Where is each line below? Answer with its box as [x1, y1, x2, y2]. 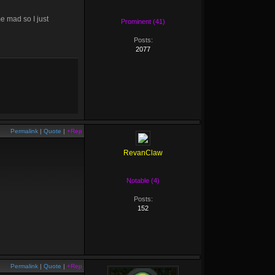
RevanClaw [123, 149, 163, 157]
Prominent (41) [121, 18, 165, 25]
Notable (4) [126, 177, 160, 184]
